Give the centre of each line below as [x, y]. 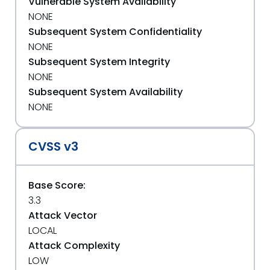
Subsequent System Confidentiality [115, 32]
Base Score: [57, 185]
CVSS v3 [53, 146]
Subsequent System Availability [105, 92]
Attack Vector [63, 215]
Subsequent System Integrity [99, 62]
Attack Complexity [74, 246]
